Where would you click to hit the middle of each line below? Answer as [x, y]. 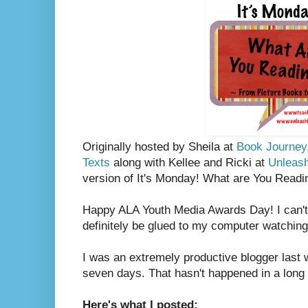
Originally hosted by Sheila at [159, 146]
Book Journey [272, 146]
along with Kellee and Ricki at [189, 162]
